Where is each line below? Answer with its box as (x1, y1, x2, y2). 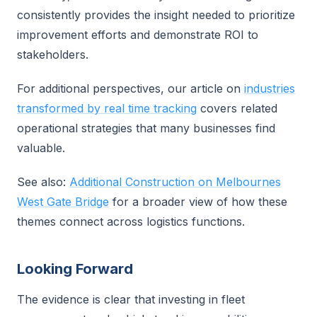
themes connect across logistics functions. (17, 214, 245, 229)
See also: (17, 175, 69, 189)
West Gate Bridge (17, 195, 109, 209)
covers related (197, 101, 277, 115)
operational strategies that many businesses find (17, 121, 275, 135)
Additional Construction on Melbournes (69, 175, 281, 189)
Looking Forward (17, 260, 133, 277)
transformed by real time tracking (17, 101, 197, 115)
